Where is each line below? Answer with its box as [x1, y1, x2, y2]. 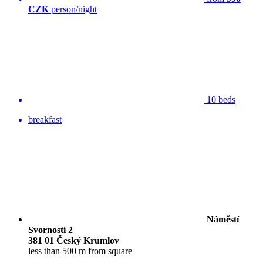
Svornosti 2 [28, 224, 73, 235]
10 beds [204, 94, 235, 104]
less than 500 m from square [28, 245, 132, 256]
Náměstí [207, 214, 239, 224]
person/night [49, 4, 97, 14]
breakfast [28, 114, 62, 124]
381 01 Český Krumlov [28, 235, 119, 245]
